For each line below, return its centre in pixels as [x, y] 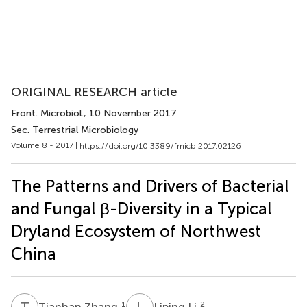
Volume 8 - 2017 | [45, 145]
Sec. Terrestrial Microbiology [75, 130]
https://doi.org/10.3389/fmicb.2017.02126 [160, 146]
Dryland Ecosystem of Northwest [136, 231]
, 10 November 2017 [130, 113]
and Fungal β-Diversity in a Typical [142, 208]
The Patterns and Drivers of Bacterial [150, 186]
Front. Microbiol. [47, 113]
